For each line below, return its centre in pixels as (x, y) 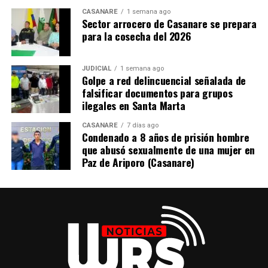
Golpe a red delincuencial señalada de (164, 80)
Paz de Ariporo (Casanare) (138, 162)
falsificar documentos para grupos (157, 93)
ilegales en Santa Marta (133, 106)
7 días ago (142, 126)
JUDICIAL (96, 69)
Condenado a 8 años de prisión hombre (165, 137)
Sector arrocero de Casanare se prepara (169, 24)
